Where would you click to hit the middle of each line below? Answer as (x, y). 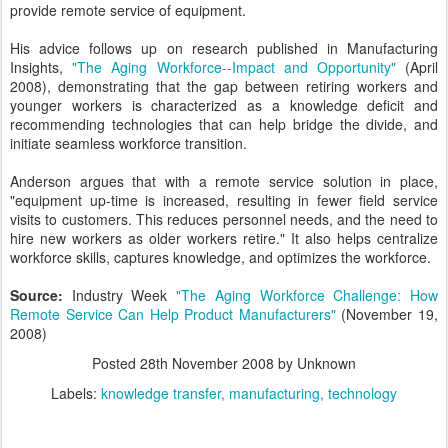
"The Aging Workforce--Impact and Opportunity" (234, 67)
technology (362, 393)
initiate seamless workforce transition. (128, 143)
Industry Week (124, 295)
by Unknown (315, 363)
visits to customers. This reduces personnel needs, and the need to (224, 219)
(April (417, 67)
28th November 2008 (207, 363)
